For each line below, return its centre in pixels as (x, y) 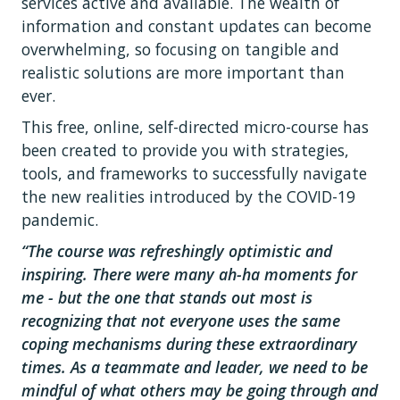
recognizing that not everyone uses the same (181, 320)
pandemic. (60, 220)
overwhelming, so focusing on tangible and (180, 50)
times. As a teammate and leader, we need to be (195, 367)
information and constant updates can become (196, 26)
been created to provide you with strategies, (185, 150)
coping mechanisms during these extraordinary (189, 343)
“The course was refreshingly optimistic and (177, 250)
